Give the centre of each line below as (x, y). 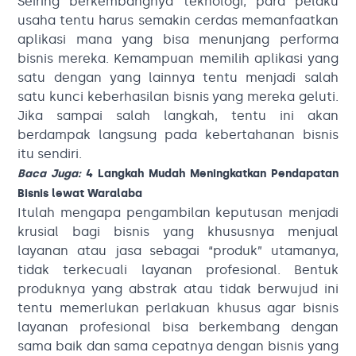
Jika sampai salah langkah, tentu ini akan (178, 116)
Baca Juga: (52, 174)
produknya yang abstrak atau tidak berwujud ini (178, 289)
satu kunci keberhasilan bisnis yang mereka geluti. (178, 97)
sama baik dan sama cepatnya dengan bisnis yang (178, 346)
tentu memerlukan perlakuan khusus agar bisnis (178, 308)
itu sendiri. (50, 154)
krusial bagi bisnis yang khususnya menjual (178, 232)
